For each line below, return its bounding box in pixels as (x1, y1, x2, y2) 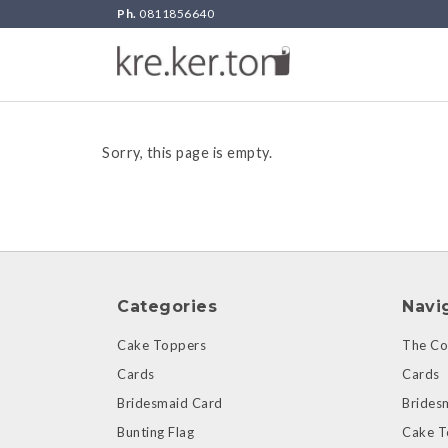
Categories (117, 297, 217, 316)
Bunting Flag (117, 424, 194, 440)
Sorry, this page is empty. (102, 144, 272, 161)
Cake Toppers (117, 337, 206, 353)
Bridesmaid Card (117, 395, 223, 411)
